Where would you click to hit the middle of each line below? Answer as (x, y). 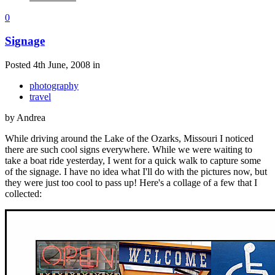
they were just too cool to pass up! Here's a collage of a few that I (131, 183)
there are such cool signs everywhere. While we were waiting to (129, 150)
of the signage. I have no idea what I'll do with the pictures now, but (136, 172)
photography (54, 86)
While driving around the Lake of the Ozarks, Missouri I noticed (129, 139)
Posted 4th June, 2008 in (52, 65)
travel (40, 97)
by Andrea (25, 118)
